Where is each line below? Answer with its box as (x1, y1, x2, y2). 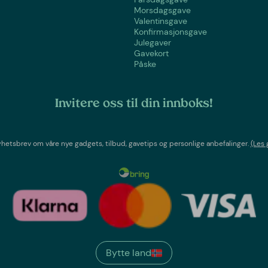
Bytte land (106, 246, 151, 260)
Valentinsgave (134, 15, 187, 26)
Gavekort (134, 47, 169, 59)
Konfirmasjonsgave (134, 26, 207, 37)
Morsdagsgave (134, 4, 191, 16)
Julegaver (134, 36, 171, 48)
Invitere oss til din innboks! (55, 98, 213, 110)
